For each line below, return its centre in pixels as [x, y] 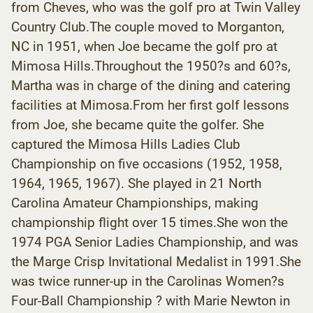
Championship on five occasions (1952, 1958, [147, 163]
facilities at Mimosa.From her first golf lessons [150, 105]
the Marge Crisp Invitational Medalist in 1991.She [156, 261]
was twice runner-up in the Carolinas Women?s [148, 281]
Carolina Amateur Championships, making [135, 203]
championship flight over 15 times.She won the [150, 222]
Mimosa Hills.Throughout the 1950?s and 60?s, [151, 66]
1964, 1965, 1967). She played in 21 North [136, 183]
